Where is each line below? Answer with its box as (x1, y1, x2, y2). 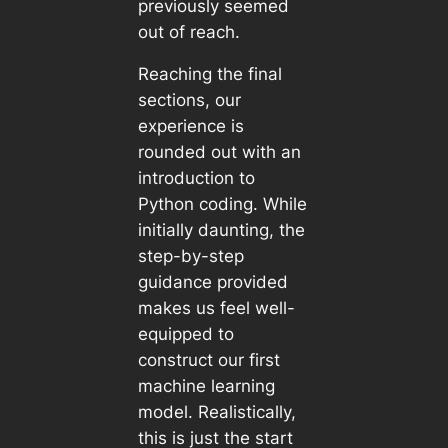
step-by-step (137, 246, 244, 267)
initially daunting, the (137, 220, 305, 241)
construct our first (137, 350, 280, 371)
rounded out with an (137, 142, 301, 163)
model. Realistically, (137, 402, 296, 423)
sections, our (137, 90, 241, 111)
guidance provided (137, 272, 288, 293)
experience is (137, 116, 244, 137)
